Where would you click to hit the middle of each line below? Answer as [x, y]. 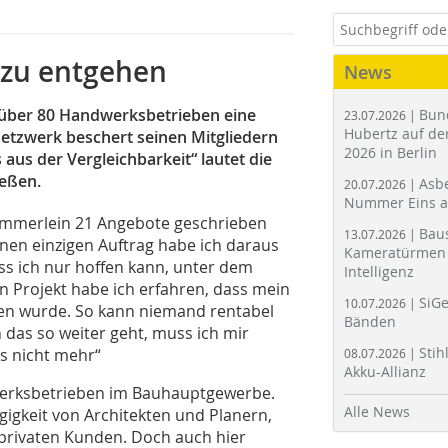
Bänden [370, 321]
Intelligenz [379, 271]
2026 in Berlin [390, 152]
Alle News [377, 411]
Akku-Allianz [385, 371]
